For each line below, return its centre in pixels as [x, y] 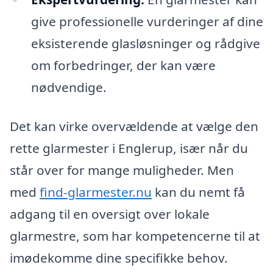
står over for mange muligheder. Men [122, 170]
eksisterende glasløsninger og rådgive [145, 44]
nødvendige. [69, 87]
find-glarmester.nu [96, 192]
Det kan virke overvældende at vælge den [134, 126]
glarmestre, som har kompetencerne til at [135, 236]
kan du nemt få [198, 192]
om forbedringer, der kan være [123, 66]
